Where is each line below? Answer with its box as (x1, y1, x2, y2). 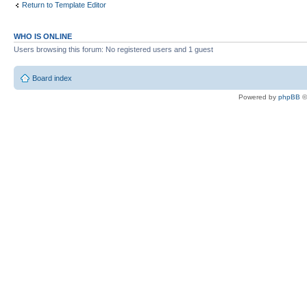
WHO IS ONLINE (14, 32, 72, 41)
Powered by (238, 93, 278, 101)
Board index (32, 73, 72, 82)
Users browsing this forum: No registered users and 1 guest (14, 45, 213, 54)
